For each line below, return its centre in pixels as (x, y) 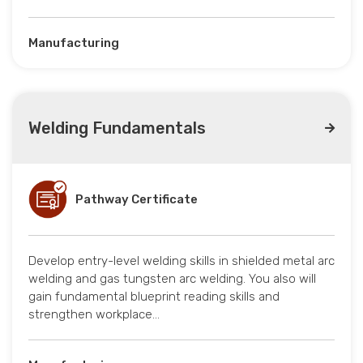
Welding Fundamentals (117, 128)
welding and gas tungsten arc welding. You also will (172, 279)
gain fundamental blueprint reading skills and (154, 297)
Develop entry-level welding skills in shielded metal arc (181, 261)
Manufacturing (74, 43)
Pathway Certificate (137, 200)
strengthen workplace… (94, 315)
